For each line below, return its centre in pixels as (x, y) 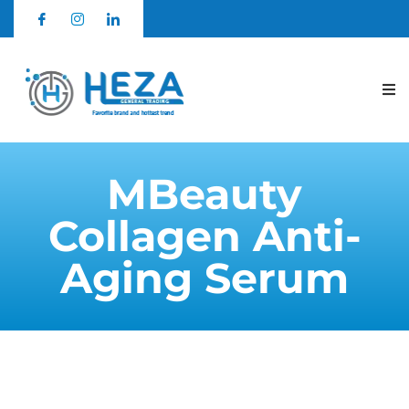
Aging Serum (204, 278)
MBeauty (204, 194)
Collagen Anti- (204, 236)
